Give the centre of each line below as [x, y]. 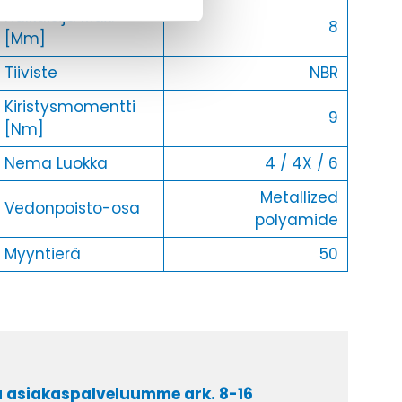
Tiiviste [31, 73]
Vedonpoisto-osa [72, 209]
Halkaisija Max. [59, 17]
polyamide [296, 220]
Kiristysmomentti [70, 107]
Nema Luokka [56, 164]
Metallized [299, 198]
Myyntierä [42, 254]
